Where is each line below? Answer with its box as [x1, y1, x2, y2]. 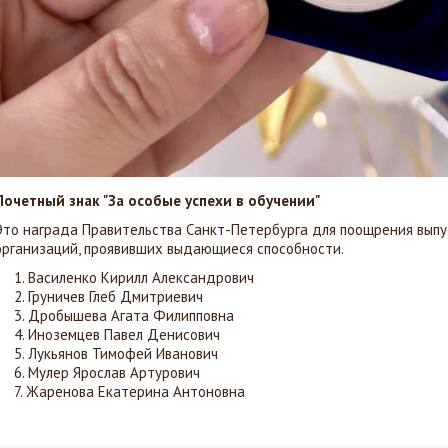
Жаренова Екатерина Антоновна [26, 382, 245, 401]
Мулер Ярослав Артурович [28, 363, 200, 382]
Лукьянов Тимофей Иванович [28, 344, 218, 363]
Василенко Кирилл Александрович [28, 268, 254, 287]
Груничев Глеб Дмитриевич [28, 287, 203, 306]
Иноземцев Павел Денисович [28, 325, 220, 344]
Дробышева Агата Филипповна [28, 306, 234, 325]
